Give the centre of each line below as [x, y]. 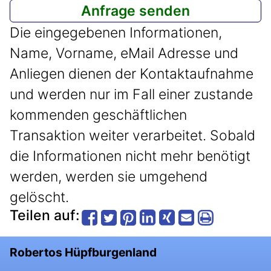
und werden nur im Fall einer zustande [131, 95]
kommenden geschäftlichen [98, 115]
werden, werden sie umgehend [109, 177]
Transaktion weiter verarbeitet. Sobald [132, 136]
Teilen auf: [45, 216]
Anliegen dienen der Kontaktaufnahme [132, 74]
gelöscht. [39, 198]
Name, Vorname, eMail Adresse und [124, 54]
